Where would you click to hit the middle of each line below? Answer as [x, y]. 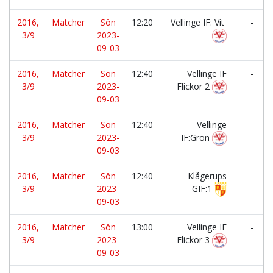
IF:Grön [197, 137]
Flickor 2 [194, 86]
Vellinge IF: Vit [199, 22]
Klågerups [207, 176]
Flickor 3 [194, 240]
